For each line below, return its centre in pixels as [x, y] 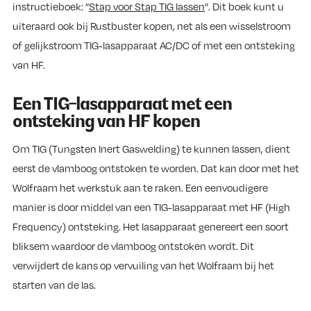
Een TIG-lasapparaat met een [122, 104]
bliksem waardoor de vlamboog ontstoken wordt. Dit [133, 245]
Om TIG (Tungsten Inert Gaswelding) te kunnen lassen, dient [151, 148]
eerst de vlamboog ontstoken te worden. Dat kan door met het [156, 168]
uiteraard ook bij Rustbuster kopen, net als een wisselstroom [152, 26]
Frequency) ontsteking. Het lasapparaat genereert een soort [151, 226]
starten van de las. [54, 284]
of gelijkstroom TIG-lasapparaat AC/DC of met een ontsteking [154, 45]
